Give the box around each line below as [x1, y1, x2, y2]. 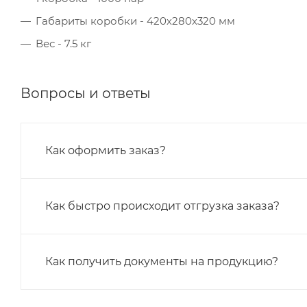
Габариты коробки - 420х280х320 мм [36, 14, 235, 27]
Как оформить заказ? [45, 143, 166, 157]
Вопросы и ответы [21, 84, 151, 101]
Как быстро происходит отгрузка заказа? [45, 199, 280, 212]
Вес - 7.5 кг [36, 36, 91, 50]
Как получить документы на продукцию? [45, 254, 278, 268]
